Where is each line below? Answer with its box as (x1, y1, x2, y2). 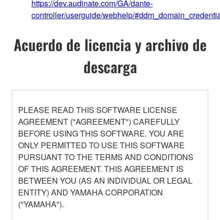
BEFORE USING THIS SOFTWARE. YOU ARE (18, 127, 184, 139)
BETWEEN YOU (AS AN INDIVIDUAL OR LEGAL (18, 174, 192, 186)
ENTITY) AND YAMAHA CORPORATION (18, 186, 163, 198)
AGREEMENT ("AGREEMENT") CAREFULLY (18, 115, 180, 127)
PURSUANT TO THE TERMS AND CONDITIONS (18, 151, 193, 163)
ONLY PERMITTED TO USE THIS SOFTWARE (18, 139, 185, 151)
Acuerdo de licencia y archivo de (13, 33, 207, 55)
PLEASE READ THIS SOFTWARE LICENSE (18, 104, 177, 115)
